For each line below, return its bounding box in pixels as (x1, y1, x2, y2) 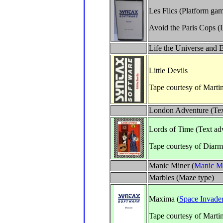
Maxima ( (149, 195, 179, 203)
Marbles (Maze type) (149, 173, 214, 182)
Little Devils (149, 66, 188, 75)
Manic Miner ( (149, 161, 194, 170)
